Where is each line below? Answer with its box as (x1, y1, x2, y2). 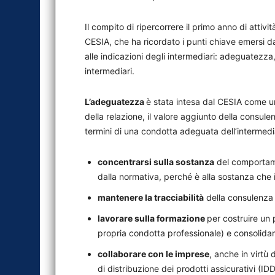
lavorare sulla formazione (98, 213, 207, 223)
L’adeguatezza (85, 96, 146, 107)
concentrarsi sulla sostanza (98, 157, 214, 167)
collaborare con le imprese (98, 249, 209, 259)
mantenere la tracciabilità (98, 192, 204, 203)
